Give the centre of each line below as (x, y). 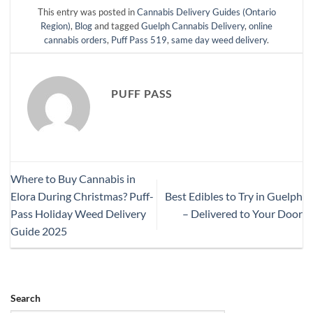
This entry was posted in (87, 12)
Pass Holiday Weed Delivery (78, 213)
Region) (56, 26)
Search (26, 298)
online (261, 26)
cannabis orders (75, 39)
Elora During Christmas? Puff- (82, 196)
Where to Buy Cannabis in (73, 178)
